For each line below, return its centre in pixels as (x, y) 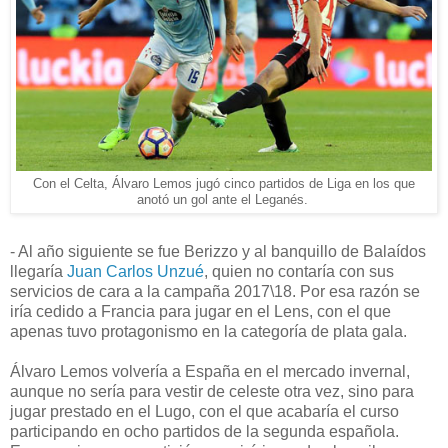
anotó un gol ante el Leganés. (224, 199)
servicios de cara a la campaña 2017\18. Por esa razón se (215, 291)
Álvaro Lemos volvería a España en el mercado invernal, (210, 371)
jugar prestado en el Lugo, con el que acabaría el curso (204, 411)
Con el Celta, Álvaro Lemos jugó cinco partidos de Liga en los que (224, 183)
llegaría (36, 271)
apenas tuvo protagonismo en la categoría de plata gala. (208, 331)
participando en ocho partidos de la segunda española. (204, 431)
